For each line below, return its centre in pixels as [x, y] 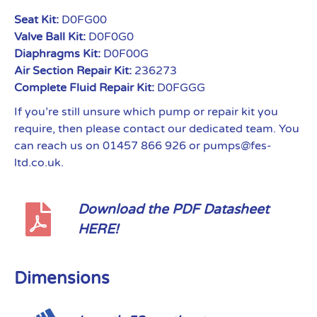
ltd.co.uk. [39, 163]
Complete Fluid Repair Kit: [84, 88]
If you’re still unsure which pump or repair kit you [146, 112]
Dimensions [62, 278]
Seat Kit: [36, 20]
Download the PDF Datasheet [173, 209]
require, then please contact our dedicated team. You [157, 129]
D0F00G [125, 54]
